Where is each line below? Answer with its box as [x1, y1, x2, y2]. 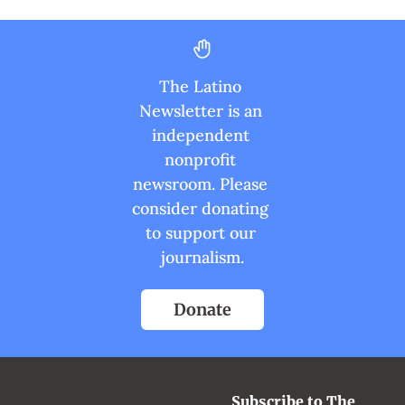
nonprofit [165, 149, 236, 171]
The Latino [159, 76, 241, 98]
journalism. [161, 247, 244, 268]
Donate [174, 299, 231, 321]
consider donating [132, 198, 268, 220]
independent [151, 125, 250, 146]
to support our [145, 222, 256, 244]
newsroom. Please [133, 174, 268, 195]
